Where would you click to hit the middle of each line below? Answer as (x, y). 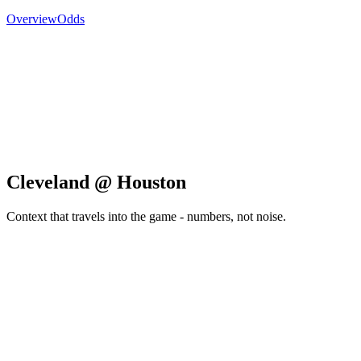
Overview (32, 19)
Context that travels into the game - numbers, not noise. (146, 217)
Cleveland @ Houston (96, 183)
